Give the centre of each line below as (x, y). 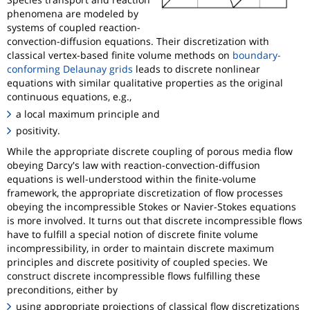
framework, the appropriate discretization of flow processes (145, 192)
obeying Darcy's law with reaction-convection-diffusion (134, 165)
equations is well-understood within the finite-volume (131, 179)
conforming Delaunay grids (70, 69)
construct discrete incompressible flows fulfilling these (134, 275)
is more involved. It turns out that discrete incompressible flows (155, 220)
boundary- (257, 55)
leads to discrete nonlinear (197, 69)
